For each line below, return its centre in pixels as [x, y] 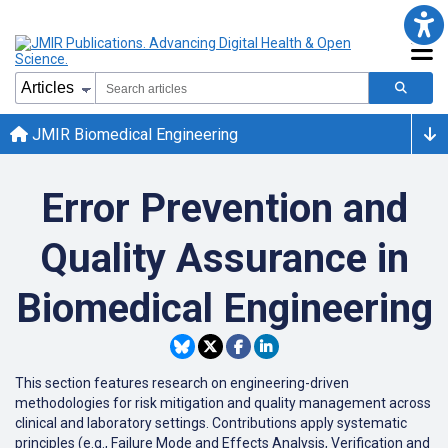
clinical [36, 423]
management [342, 403]
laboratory [119, 423]
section [68, 383]
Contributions [254, 423]
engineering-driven [289, 383]
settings [180, 423]
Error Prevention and [224, 208]
